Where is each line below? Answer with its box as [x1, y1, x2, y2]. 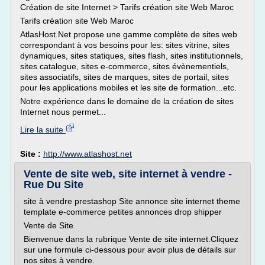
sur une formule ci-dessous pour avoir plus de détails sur [24, 245, 236, 254]
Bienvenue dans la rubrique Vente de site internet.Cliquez [24, 234, 238, 244]
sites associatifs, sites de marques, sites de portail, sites [20, 72, 229, 82]
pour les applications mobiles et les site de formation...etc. [20, 83, 237, 92]
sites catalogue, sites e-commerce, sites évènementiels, [20, 62, 229, 71]
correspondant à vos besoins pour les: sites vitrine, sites [20, 40, 230, 50]
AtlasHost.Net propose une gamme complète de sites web [20, 30, 237, 39]
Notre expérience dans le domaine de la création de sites [20, 96, 234, 106]
